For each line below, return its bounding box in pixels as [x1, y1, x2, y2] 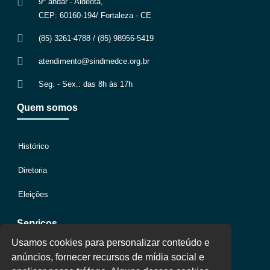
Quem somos [17, 102, 78, 113]
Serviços [17, 218, 57, 228]
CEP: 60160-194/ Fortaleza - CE [38, 11, 151, 20]
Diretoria [18, 166, 47, 175]
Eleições [18, 190, 48, 199]
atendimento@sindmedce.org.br [38, 57, 149, 66]
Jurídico [18, 257, 46, 266]
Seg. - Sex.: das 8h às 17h [38, 80, 133, 89]
